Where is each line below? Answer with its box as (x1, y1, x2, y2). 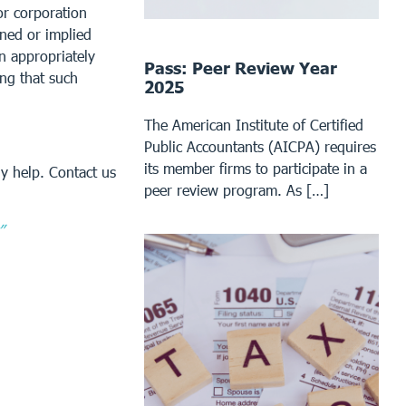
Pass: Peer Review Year (144, 57, 338, 78)
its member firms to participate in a (144, 159, 368, 177)
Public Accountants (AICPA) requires (144, 137, 377, 155)
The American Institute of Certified (144, 115, 364, 133)
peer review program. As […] (144, 180, 330, 198)
